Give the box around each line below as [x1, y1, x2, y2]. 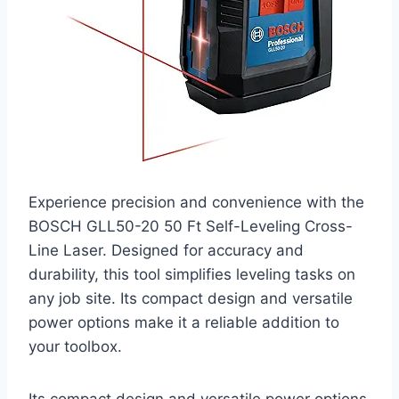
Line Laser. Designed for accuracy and [28, 241, 304, 260]
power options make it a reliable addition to [28, 313, 339, 332]
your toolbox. [28, 338, 122, 356]
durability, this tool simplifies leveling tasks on [28, 265, 355, 284]
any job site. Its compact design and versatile [28, 289, 353, 308]
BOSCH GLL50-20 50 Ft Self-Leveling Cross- [28, 217, 353, 236]
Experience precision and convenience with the [28, 193, 364, 212]
